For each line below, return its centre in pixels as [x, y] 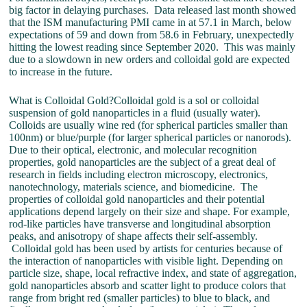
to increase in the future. [61, 72]
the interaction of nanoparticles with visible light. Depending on [146, 261]
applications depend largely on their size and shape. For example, [150, 211]
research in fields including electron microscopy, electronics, [139, 174]
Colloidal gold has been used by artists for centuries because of [146, 248]
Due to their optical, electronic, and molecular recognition [133, 150]
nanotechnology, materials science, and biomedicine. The [134, 187]
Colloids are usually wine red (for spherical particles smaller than [149, 125]
